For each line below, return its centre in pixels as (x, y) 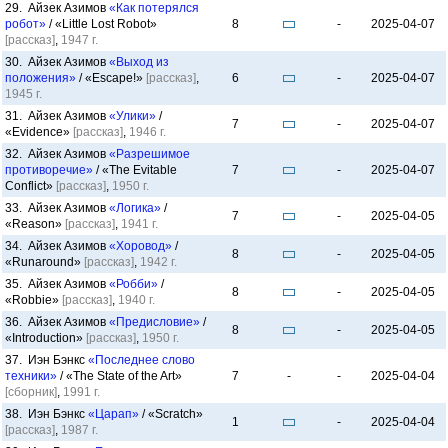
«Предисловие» (154, 322)
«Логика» (135, 208)
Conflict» (30, 186)
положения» (40, 78)
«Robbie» (33, 300)
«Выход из (139, 62)
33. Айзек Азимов (57, 208)
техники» (31, 376)
